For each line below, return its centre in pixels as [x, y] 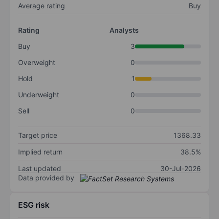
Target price [38, 135]
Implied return [40, 152]
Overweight [37, 63]
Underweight [39, 95]
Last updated [40, 169]
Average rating [42, 6]
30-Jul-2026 [181, 169]
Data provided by [46, 178]
